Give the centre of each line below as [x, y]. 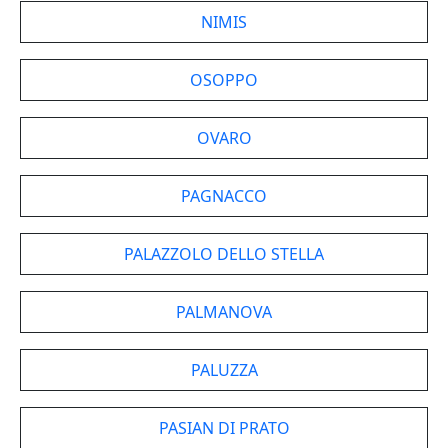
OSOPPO [224, 80]
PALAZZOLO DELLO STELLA [224, 254]
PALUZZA [224, 370]
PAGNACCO [224, 196]
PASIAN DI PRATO [224, 428]
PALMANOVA [224, 312]
